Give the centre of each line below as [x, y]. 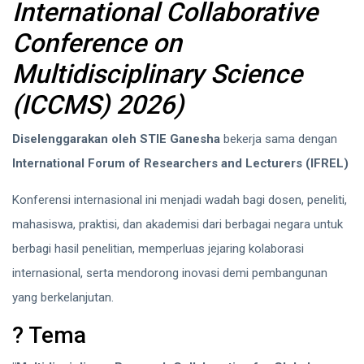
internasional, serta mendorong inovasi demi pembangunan [170, 273]
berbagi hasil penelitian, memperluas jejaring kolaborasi [158, 249]
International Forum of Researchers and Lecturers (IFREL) [180, 164]
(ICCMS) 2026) [98, 105]
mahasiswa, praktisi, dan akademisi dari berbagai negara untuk [178, 225]
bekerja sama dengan [279, 139]
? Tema [49, 336]
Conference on [97, 43]
